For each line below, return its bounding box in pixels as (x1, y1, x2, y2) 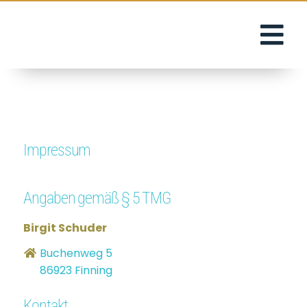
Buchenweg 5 (40, 245, 113, 261)
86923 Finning (37, 262, 113, 278)
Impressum (23, 140, 91, 160)
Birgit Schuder (23, 220, 108, 236)
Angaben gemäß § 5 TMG (23, 188, 171, 208)
